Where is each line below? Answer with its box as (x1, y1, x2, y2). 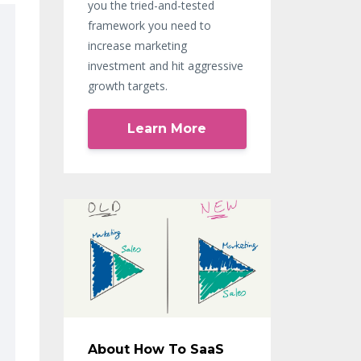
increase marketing (87, 38, 187, 54)
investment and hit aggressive (87, 58, 243, 74)
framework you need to (87, 18, 211, 34)
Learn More (127, 120, 207, 136)
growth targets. (87, 78, 168, 94)
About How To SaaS (87, 342, 224, 358)
